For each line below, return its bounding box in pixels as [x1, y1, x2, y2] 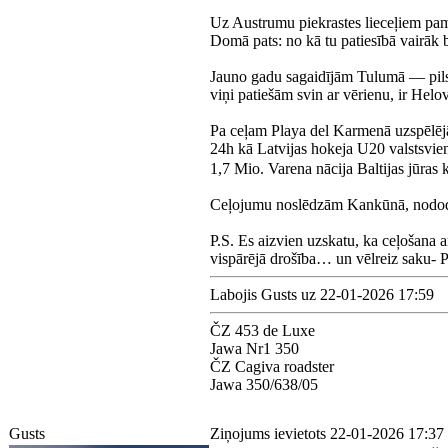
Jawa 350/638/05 [210, 376, 318, 394]
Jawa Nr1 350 [210, 340, 299, 358]
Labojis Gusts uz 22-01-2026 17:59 [210, 286, 434, 304]
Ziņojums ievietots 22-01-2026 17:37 [210, 425, 444, 442]
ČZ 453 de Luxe [210, 322, 315, 340]
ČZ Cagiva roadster [210, 358, 334, 376]
